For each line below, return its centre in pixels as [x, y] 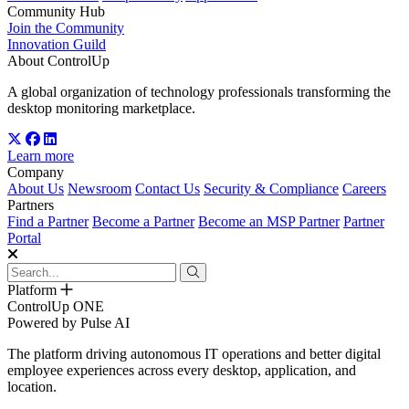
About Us [36, 189]
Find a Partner [48, 222]
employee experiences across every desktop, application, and [182, 371]
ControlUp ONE [56, 307]
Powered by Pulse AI [68, 323]
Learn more [41, 156]
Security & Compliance [271, 189]
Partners [31, 205]
